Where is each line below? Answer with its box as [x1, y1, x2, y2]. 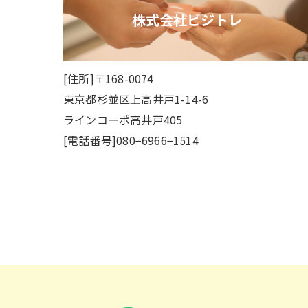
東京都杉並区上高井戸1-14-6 [63, 91, 209, 107]
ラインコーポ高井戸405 [63, 111, 183, 128]
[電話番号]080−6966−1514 [63, 132, 199, 148]
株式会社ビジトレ [131, 10, 242, 30]
